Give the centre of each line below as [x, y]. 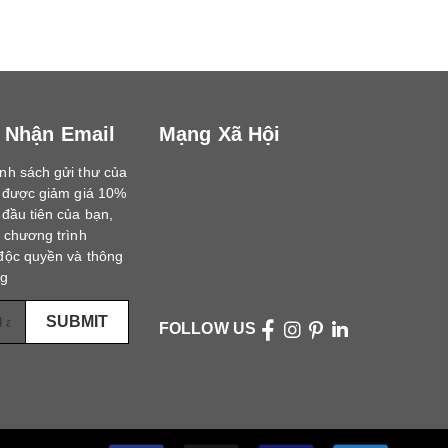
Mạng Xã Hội [219, 134]
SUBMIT [77, 322]
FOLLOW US [207, 329]
